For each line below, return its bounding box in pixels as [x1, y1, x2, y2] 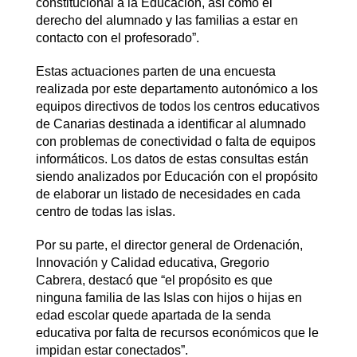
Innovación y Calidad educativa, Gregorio [35, 255, 269, 269]
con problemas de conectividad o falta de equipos [35, 134, 316, 148]
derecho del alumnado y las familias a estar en [35, 13, 298, 27]
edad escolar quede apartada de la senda [35, 308, 271, 322]
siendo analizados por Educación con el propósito [35, 169, 318, 183]
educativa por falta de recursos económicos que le [35, 325, 319, 339]
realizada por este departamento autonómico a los [35, 81, 318, 96]
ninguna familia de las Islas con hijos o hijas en [35, 290, 302, 304]
